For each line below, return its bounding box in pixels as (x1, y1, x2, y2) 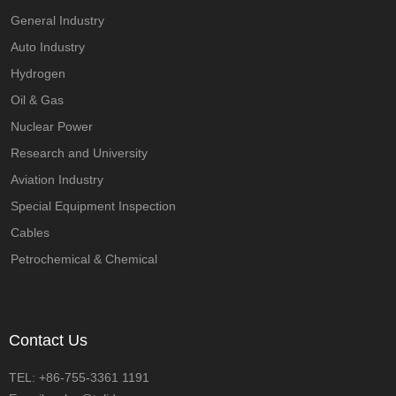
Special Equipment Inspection (11, 199, 176, 213)
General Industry (11, 13, 104, 27)
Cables (11, 225, 49, 240)
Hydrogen (11, 66, 65, 80)
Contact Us (9, 331, 88, 349)
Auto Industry (11, 40, 85, 54)
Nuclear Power (11, 119, 93, 133)
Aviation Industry (11, 172, 103, 187)
